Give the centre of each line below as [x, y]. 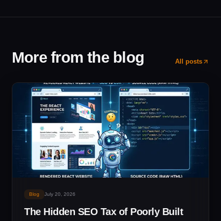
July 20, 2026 [60, 194]
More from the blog [78, 57]
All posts [189, 61]
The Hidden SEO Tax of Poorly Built [104, 212]
